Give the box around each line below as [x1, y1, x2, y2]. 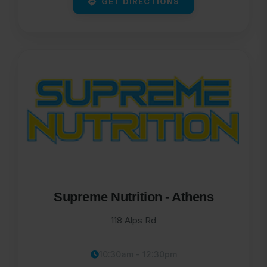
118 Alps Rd [111, 215, 156, 226]
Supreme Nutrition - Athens [54, 190, 213, 204]
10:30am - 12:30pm [98, 249, 177, 259]
